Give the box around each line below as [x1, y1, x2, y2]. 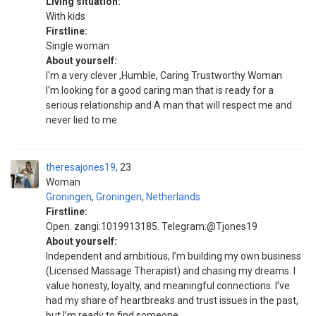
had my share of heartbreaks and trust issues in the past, [46, 295, 298, 306]
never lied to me [46, 114, 117, 126]
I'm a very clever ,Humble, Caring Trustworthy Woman [46, 70, 282, 81]
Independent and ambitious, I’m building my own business [46, 250, 301, 262]
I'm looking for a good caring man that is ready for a [46, 85, 274, 96]
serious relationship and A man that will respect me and [46, 99, 292, 111]
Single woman [46, 40, 109, 51]
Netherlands [146, 191, 200, 202]
